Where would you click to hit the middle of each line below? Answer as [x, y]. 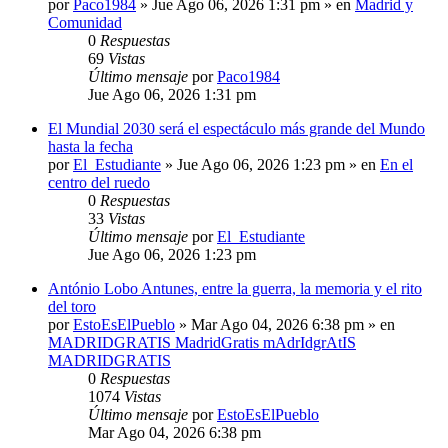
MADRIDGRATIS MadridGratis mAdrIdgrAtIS [202, 343]
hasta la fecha [90, 147]
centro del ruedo [99, 183]
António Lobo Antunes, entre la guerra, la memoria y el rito [235, 289]
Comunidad [85, 23]
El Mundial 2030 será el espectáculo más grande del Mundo [236, 129]
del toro [72, 307]
